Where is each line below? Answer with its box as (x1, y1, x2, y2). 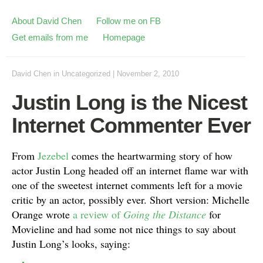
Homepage (103, 32, 145, 42)
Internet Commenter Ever (12, 113, 251, 137)
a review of (73, 207, 123, 221)
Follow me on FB (96, 16, 161, 26)
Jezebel (38, 149, 69, 163)
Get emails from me (12, 32, 88, 42)
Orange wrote (12, 207, 73, 221)
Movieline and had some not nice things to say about (12, 222, 236, 236)
